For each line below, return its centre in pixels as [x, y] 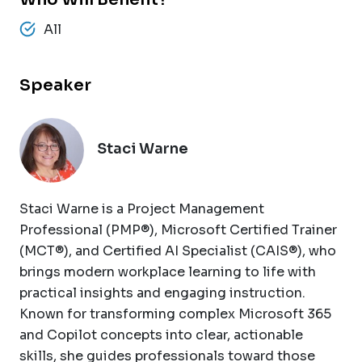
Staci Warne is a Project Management [142, 208]
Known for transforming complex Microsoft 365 [175, 314]
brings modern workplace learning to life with [168, 271]
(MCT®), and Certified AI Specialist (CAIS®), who [178, 250]
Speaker [55, 85]
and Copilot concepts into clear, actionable [161, 335]
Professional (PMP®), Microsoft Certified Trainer [178, 229]
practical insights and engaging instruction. [162, 293]
